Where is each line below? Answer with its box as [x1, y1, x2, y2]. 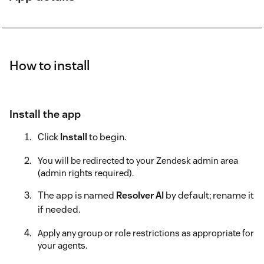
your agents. [38, 240, 87, 252]
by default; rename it [164, 189, 254, 202]
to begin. [87, 131, 126, 144]
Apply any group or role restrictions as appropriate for [38, 227, 254, 239]
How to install [9, 57, 90, 74]
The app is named [38, 189, 116, 202]
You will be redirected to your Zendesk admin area [38, 155, 238, 167]
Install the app [9, 107, 81, 121]
